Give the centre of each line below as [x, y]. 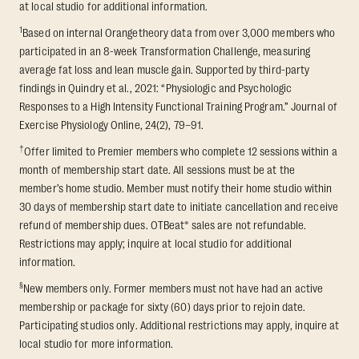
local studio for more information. [97, 343]
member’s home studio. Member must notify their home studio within [176, 188]
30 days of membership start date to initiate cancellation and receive [179, 206]
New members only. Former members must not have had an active [173, 288]
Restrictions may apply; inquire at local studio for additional [156, 243]
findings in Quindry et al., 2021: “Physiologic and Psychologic [156, 88]
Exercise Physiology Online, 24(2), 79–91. [112, 125]
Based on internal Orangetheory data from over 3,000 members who [179, 32]
